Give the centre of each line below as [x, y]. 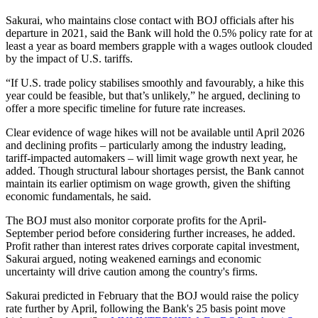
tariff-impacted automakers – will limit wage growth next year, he [152, 158]
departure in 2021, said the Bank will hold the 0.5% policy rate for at [159, 33]
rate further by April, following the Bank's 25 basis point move [146, 308]
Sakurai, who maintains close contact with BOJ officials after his [150, 20]
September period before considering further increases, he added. [150, 233]
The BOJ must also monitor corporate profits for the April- [136, 220]
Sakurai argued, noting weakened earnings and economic [133, 258]
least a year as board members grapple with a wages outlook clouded [159, 45]
